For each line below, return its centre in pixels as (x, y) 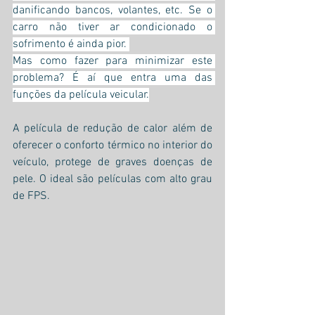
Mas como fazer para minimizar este (112, 61)
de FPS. (31, 196)
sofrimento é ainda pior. (71, 44)
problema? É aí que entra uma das (112, 78)
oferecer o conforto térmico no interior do (112, 145)
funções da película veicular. (81, 95)
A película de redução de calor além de (112, 128)
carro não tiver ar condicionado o (112, 27)
